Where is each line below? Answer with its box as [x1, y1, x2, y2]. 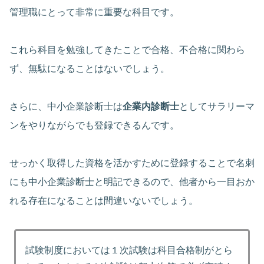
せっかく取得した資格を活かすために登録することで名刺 [9, 158, 255, 169]
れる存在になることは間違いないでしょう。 [9, 196, 198, 206]
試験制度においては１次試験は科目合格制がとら [25, 245, 233, 256]
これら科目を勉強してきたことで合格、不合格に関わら [9, 45, 245, 55]
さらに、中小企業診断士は [9, 101, 123, 112]
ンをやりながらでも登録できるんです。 [9, 120, 179, 131]
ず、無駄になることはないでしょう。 [9, 64, 170, 74]
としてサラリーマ [179, 101, 255, 112]
